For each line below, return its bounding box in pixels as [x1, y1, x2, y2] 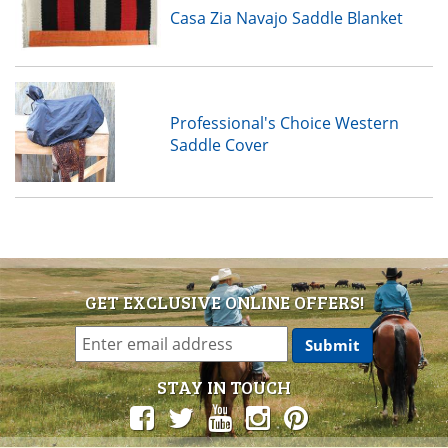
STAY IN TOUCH [157, 374, 291, 399]
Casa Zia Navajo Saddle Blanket [169, 6, 403, 29]
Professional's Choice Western [169, 111, 399, 134]
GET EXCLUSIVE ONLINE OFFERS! [84, 289, 364, 314]
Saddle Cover [169, 133, 269, 156]
